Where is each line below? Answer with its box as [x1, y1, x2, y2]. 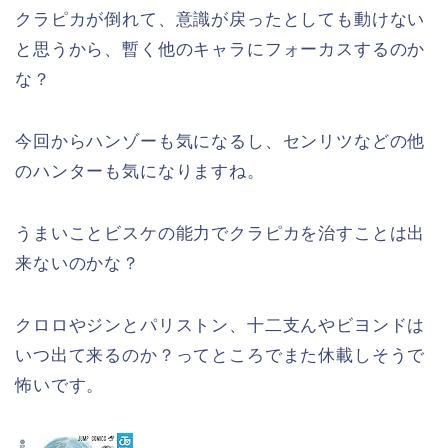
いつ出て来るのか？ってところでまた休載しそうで [15, 346, 426, 366]
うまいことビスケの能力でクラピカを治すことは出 [15, 224, 426, 244]
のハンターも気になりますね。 [15, 162, 265, 182]
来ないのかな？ [15, 254, 140, 274]
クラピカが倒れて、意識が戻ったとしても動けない [15, 10, 426, 30]
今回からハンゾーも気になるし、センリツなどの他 [15, 132, 426, 152]
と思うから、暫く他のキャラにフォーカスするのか [15, 40, 426, 60]
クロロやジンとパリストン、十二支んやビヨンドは [15, 316, 426, 336]
